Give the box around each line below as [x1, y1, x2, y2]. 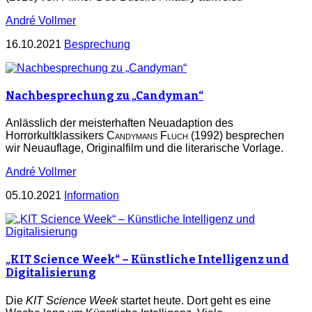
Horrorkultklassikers [6, 130, 107, 142]
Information [64, 189, 119, 202]
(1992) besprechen [188, 130, 284, 142]
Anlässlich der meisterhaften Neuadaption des [6, 117, 233, 130]
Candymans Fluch [107, 130, 188, 142]
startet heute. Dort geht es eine [118, 294, 271, 306]
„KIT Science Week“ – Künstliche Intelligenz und [6, 253, 289, 267]
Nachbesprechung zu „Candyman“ [6, 88, 203, 102]
